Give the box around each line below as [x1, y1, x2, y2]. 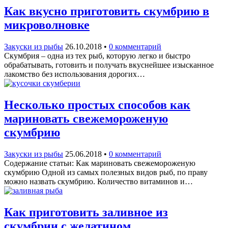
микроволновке [4, 18, 90, 32]
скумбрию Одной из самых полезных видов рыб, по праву [4, 167, 208, 177]
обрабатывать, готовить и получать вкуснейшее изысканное [4, 61, 214, 70]
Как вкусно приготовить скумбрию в [4, 5, 209, 18]
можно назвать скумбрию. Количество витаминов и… [4, 177, 193, 186]
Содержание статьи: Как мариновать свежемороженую [4, 158, 195, 167]
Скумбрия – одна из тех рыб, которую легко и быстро [4, 51, 190, 61]
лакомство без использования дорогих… [4, 70, 145, 79]
